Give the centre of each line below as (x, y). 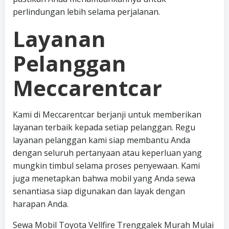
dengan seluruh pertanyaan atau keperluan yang (107, 153)
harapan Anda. (41, 204)
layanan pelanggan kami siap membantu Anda (101, 140)
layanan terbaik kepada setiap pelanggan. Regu (104, 127)
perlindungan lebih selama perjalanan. (86, 12)
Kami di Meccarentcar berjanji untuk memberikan (107, 114)
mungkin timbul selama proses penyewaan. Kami (106, 166)
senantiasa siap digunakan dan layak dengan (99, 191)
